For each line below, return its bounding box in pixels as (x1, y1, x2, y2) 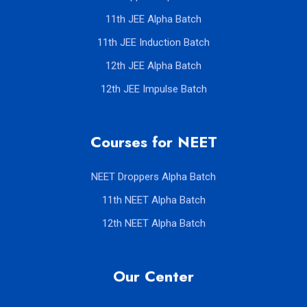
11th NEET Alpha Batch (101, 193, 206, 206)
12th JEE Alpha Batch (106, 59, 201, 72)
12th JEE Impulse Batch (100, 82, 207, 95)
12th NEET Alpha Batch (101, 217, 206, 230)
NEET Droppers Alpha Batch (91, 170, 216, 183)
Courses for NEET (90, 130, 217, 153)
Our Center (113, 265, 194, 287)
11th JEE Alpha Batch (106, 12, 201, 25)
